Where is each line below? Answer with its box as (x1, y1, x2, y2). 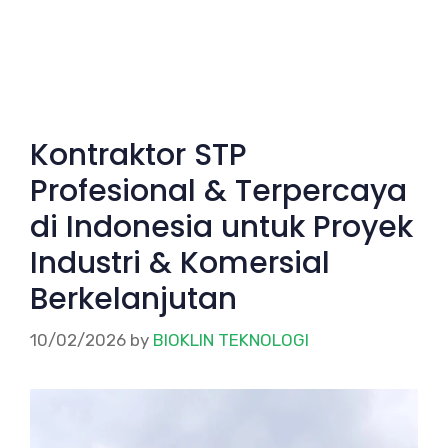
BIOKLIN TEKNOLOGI (153, 330, 309, 351)
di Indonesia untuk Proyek (30, 205, 413, 248)
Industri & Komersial (30, 241, 330, 284)
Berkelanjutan (30, 277, 237, 320)
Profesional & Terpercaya (30, 169, 407, 212)
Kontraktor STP (30, 133, 247, 176)
